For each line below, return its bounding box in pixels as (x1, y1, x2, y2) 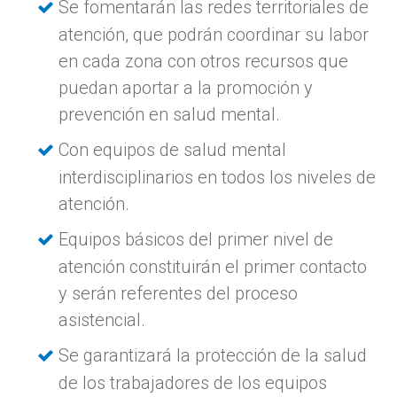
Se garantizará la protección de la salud (58, 344, 368, 366)
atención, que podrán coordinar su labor (58, 23, 370, 45)
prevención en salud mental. (58, 103, 281, 125)
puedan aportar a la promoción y (58, 76, 314, 98)
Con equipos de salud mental (58, 138, 287, 160)
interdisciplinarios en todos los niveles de (58, 166, 377, 188)
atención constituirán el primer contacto (58, 255, 368, 277)
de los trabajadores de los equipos (58, 371, 328, 393)
